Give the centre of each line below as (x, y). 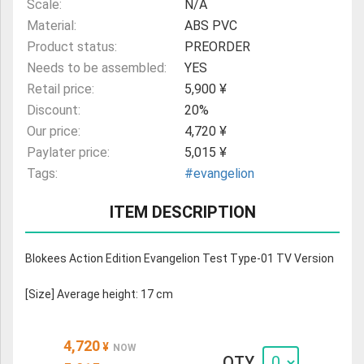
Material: (52, 26)
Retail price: (61, 89)
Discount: (54, 110)
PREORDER (217, 47)
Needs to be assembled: (97, 68)
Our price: (54, 132)
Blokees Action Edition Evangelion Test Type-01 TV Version (180, 259)
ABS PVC (210, 26)
